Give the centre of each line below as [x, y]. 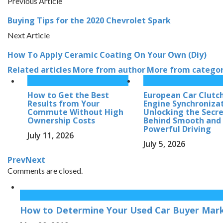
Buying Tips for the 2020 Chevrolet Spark [89, 21]
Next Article [29, 35]
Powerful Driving [177, 129]
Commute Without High [75, 112]
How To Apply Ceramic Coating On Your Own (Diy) [107, 55]
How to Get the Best [68, 95]
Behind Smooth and [182, 121]
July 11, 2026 [51, 136]
